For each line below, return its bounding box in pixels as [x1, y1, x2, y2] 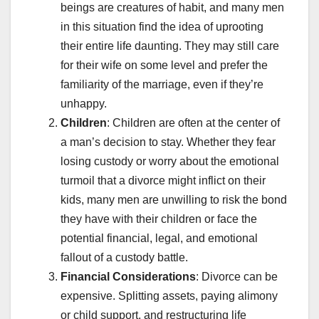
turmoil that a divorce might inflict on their [61, 174, 266, 187]
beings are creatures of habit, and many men [61, 1, 284, 14]
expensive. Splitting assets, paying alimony [61, 290, 278, 303]
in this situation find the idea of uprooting [61, 21, 263, 33]
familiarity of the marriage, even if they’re [61, 78, 263, 91]
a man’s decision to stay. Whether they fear [61, 136, 276, 149]
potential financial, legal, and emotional [61, 232, 258, 245]
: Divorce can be [196, 271, 278, 283]
